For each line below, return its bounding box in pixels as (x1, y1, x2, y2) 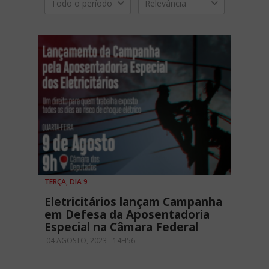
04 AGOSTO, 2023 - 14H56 (44, 235, 135, 246)
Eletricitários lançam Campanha (44, 194, 222, 210)
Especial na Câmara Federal (44, 219, 198, 235)
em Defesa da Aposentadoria (44, 207, 210, 223)
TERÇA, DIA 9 (44, 177, 88, 187)
